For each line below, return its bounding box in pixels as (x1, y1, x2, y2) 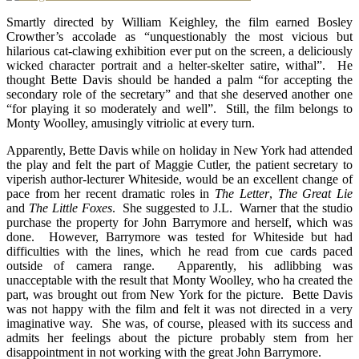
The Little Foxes (28, 200, 112, 215)
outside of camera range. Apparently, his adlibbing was (6, 258, 353, 272)
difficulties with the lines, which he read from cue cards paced (6, 244, 353, 258)
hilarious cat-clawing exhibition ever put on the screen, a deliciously (6, 43, 353, 58)
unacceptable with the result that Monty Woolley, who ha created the (6, 272, 353, 287)
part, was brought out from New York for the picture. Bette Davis (6, 287, 353, 301)
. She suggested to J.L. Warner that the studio (111, 200, 353, 215)
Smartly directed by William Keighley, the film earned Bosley (6, 14, 353, 29)
